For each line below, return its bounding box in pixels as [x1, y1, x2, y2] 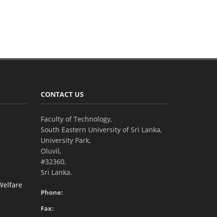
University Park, [40, 135, 91, 145]
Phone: [40, 187, 63, 197]
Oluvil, [40, 146, 61, 155]
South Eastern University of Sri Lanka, [40, 124, 162, 134]
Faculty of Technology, [40, 114, 112, 124]
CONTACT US [40, 89, 84, 99]
